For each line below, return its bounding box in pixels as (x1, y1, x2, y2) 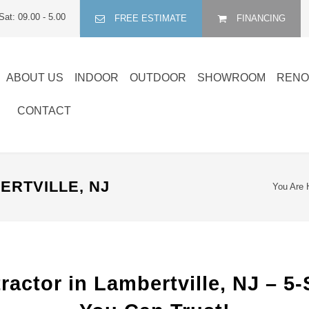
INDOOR (74, 72, 119, 83)
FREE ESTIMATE (114, 13, 187, 23)
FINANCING (237, 13, 286, 23)
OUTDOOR (130, 72, 186, 83)
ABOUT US (6, 72, 63, 83)
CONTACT (17, 105, 71, 117)
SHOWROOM (197, 72, 266, 83)
